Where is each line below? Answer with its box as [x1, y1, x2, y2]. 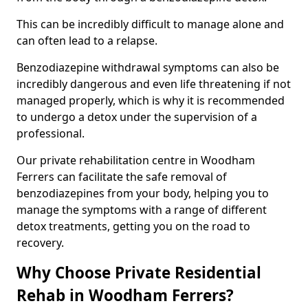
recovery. [16, 234, 64, 250]
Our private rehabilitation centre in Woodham [16, 152, 255, 168]
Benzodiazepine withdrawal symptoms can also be [16, 59, 279, 75]
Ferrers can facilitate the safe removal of [16, 168, 227, 184]
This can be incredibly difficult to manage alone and [16, 16, 284, 32]
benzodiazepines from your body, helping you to [16, 185, 269, 201]
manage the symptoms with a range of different [16, 201, 267, 217]
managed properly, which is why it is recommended [16, 92, 285, 108]
